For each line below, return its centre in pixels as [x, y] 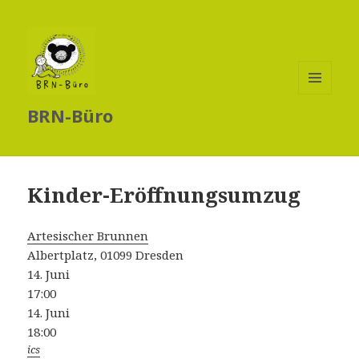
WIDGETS [322, 127]
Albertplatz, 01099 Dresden [106, 255]
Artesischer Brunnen [88, 236]
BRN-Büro [71, 116]
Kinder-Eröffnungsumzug [164, 195]
